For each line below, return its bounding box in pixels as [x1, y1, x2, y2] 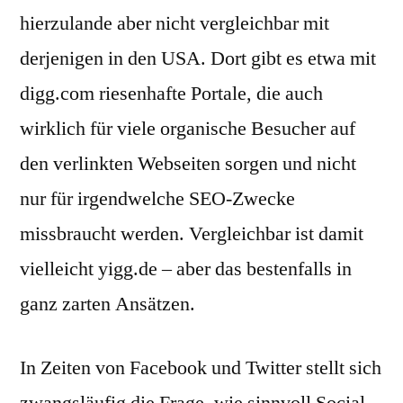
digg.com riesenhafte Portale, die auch [20, 81, 323, 106]
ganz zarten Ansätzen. [20, 291, 195, 317]
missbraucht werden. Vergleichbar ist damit [20, 221, 363, 246]
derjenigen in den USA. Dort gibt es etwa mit [20, 46, 376, 71]
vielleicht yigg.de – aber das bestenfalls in [20, 256, 352, 282]
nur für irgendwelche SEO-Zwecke [20, 186, 295, 211]
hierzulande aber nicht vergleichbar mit [20, 11, 329, 36]
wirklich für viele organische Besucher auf [20, 116, 355, 141]
